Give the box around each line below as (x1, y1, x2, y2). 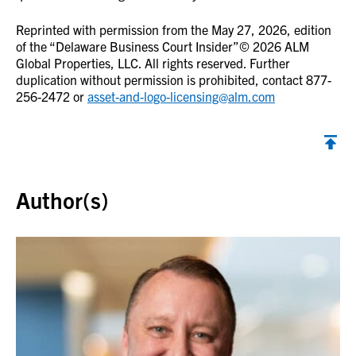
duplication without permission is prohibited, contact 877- (16, 72, 331, 87)
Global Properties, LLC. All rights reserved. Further (16, 55, 290, 71)
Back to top (16, 157, 78, 172)
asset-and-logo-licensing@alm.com (87, 88, 275, 104)
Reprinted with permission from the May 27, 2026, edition (16, 21, 331, 37)
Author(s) (16, 185, 109, 214)
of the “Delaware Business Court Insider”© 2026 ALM (16, 38, 309, 54)
